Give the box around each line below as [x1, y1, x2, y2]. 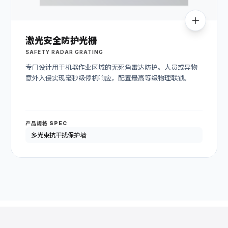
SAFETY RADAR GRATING [25, 48, 103, 55]
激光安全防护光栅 [25, 35, 97, 46]
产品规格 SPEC [25, 120, 67, 126]
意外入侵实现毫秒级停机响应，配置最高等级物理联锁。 [25, 73, 191, 82]
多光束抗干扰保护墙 [31, 131, 86, 139]
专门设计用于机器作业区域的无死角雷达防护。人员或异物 [25, 63, 197, 71]
